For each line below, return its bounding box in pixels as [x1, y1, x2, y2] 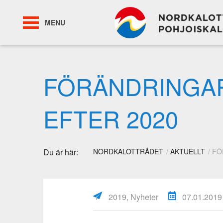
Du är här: [43, 146, 78, 158]
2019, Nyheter [109, 191, 158, 203]
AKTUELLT [170, 146, 205, 156]
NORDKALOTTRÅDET [93, 146, 163, 156]
